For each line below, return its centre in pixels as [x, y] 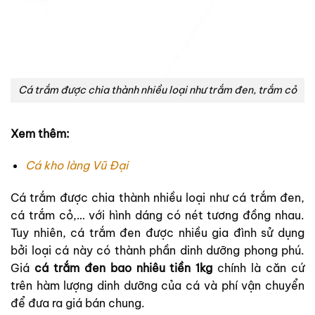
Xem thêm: [40, 133]
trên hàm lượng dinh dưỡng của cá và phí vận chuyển [157, 286]
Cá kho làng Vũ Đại [76, 166]
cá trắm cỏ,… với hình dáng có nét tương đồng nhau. [157, 216]
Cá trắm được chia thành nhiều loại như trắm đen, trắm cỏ [157, 90]
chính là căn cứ [259, 268]
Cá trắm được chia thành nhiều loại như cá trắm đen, [157, 198]
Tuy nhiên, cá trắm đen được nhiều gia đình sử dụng [157, 233]
